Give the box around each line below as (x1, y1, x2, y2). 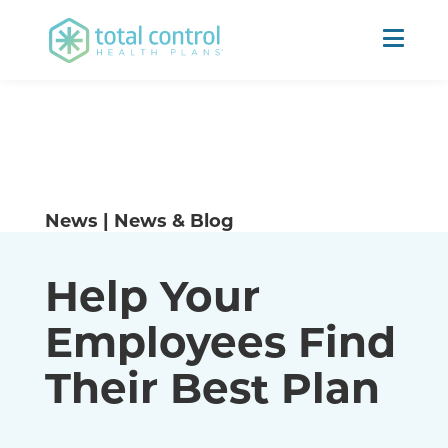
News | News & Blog (44, 208, 234, 232)
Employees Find (44, 312, 396, 368)
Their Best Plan (44, 358, 380, 414)
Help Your (44, 266, 260, 322)
